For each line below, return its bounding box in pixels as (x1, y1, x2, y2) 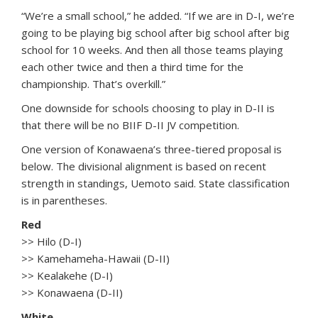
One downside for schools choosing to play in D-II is (21, 100, 275, 115)
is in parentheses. (21, 192, 107, 207)
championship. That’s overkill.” (21, 76, 165, 91)
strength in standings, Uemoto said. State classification (21, 175, 290, 190)
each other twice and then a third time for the (21, 59, 243, 74)
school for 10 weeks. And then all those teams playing (21, 42, 283, 57)
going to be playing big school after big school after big (21, 25, 290, 40)
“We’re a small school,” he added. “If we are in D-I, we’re (21, 8, 295, 23)
